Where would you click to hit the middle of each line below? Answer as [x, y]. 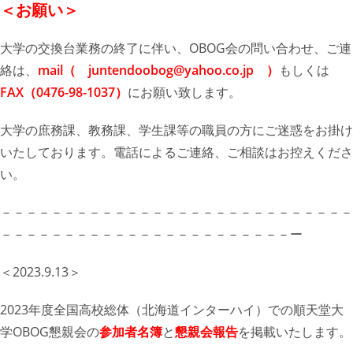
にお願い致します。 [184, 93]
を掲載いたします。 [295, 332]
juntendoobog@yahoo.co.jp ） [184, 71]
